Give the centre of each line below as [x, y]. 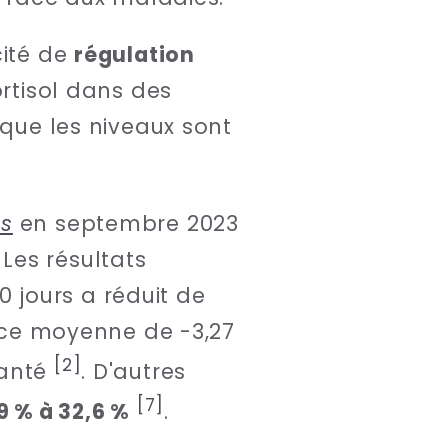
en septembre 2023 [125, 223]
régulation [134, 55]
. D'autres [134, 371]
